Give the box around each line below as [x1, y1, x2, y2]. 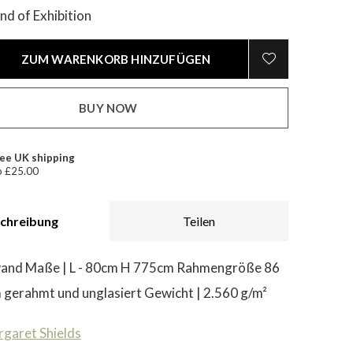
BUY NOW [79, 101, 138, 115]
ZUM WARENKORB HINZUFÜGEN [20, 52, 211, 66]
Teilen [183, 214, 215, 229]
